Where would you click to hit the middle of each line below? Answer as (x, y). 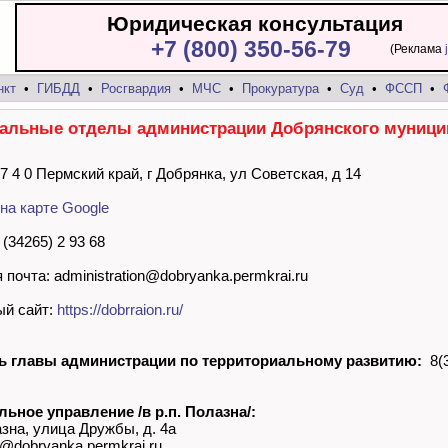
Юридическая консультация (255, 23)
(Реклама (417, 49)
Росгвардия (136, 88)
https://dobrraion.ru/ (120, 310)
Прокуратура (280, 88)
